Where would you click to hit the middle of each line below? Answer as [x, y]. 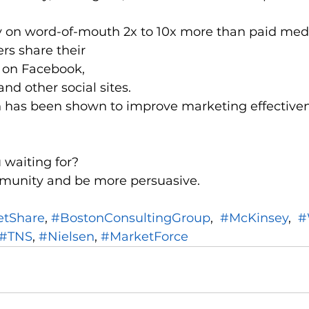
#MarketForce [144, 237]
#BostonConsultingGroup [131, 218]
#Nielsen [67, 237]
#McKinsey [254, 218]
